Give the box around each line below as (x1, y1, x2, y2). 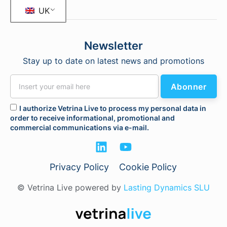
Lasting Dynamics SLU (123, 182, 210, 193)
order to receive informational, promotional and (10, 113, 175, 123)
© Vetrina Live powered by (17, 182, 124, 193)
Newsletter (84, 39, 143, 53)
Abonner (170, 81, 206, 92)
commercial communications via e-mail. (10, 123, 149, 132)
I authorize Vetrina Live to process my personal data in (19, 104, 206, 113)
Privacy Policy (50, 161, 109, 172)
